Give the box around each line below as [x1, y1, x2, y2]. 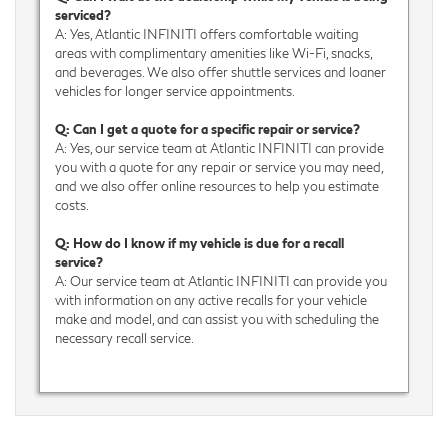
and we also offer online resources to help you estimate [54, 177, 379, 194]
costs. [54, 196, 89, 213]
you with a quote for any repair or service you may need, [54, 158, 384, 175]
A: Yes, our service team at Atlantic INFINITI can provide [54, 139, 384, 156]
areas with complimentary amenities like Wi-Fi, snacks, [54, 44, 373, 61]
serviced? [54, 6, 111, 23]
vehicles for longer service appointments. [54, 82, 295, 99]
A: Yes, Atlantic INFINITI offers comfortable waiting [54, 25, 359, 42]
